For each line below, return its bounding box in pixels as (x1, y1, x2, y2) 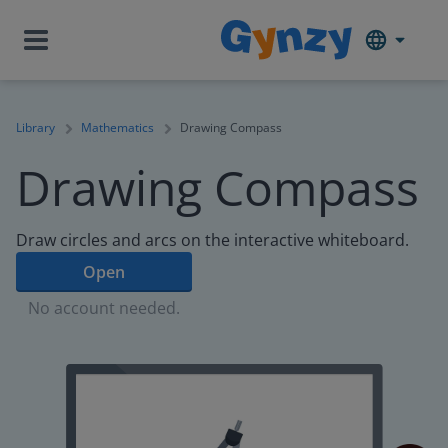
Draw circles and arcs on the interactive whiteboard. (16, 229, 409, 251)
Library (16, 119, 55, 136)
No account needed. (28, 297, 180, 319)
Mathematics (81, 119, 154, 136)
